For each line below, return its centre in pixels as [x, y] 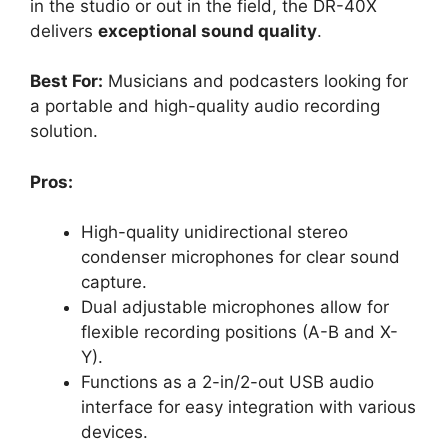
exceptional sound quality [207, 30]
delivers [64, 30]
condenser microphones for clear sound [240, 257]
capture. [114, 282]
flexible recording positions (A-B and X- [239, 332]
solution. [64, 131]
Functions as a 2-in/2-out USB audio [227, 382]
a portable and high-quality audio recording [205, 106]
